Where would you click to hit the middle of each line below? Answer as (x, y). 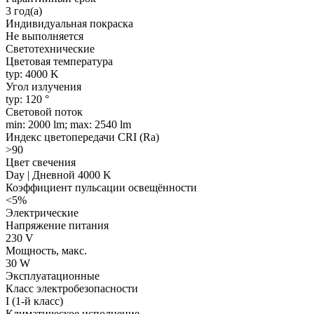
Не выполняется (45, 36)
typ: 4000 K (32, 74)
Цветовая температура (59, 61)
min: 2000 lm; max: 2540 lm (68, 124)
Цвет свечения (41, 162)
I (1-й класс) (34, 301)
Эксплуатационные (53, 275)
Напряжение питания (57, 225)
